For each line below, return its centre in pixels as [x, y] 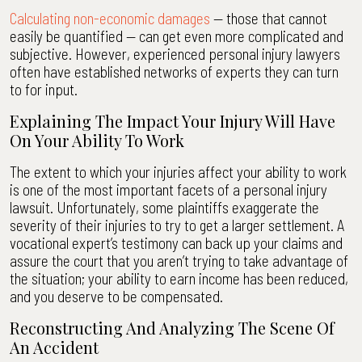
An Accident [54, 347]
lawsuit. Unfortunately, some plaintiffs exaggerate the [164, 207]
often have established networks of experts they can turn [174, 72]
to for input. [44, 89]
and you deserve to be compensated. [116, 296]
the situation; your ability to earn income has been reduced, [179, 278]
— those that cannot [269, 18]
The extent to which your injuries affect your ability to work [178, 172]
